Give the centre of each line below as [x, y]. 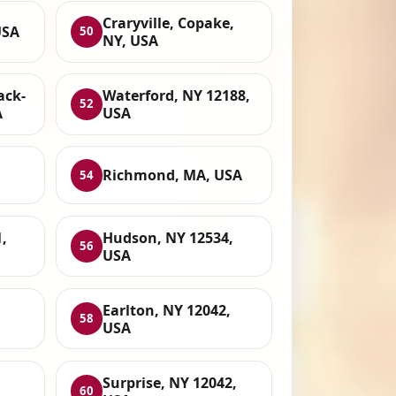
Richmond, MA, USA [173, 175]
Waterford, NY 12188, [177, 95]
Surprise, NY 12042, [170, 382]
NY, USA [131, 40]
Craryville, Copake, [169, 23]
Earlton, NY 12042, [167, 310]
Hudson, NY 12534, [168, 237]
